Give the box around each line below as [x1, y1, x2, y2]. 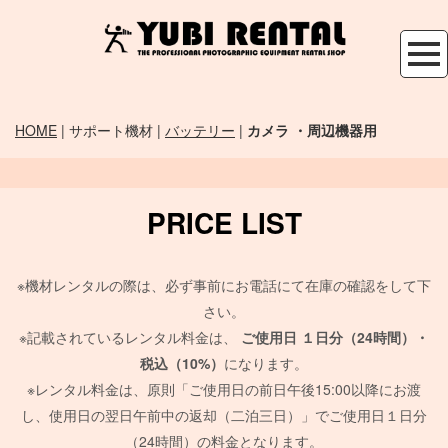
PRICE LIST [146, 201, 302, 243]
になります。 [224, 352, 308, 373]
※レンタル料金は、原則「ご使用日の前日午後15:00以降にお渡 [27, 378, 421, 399]
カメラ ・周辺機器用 [247, 119, 377, 140]
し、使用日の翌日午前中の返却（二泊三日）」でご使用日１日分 [21, 404, 427, 425]
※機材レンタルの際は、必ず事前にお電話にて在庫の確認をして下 [17, 274, 431, 295]
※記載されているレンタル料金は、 [19, 326, 241, 347]
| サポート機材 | [57, 119, 165, 140]
